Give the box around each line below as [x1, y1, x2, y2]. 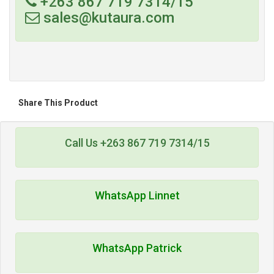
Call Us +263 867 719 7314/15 [64, 136, 210, 149]
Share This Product [18, 98, 98, 108]
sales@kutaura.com [40, 9, 174, 26]
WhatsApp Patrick [92, 242, 182, 254]
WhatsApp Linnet [94, 189, 180, 202]
